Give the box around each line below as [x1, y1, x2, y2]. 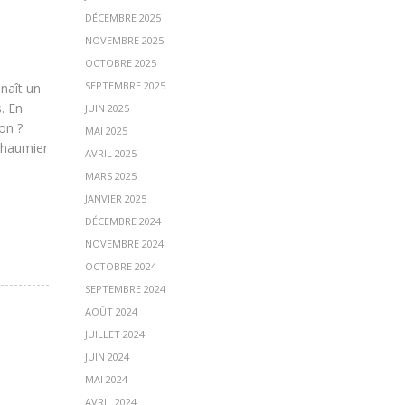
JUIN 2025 [84, 101, 129, 115]
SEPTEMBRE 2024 [84, 282, 165, 296]
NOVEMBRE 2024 [84, 237, 164, 250]
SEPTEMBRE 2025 [84, 79, 165, 92]
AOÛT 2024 [84, 305, 137, 318]
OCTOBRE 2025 [84, 56, 156, 70]
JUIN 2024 [84, 350, 129, 363]
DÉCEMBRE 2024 [84, 214, 161, 228]
